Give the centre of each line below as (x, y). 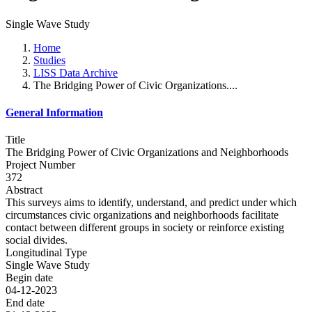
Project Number (40, 165)
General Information (54, 113)
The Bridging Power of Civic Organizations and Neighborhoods (147, 153)
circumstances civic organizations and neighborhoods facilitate (142, 215)
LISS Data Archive (76, 72)
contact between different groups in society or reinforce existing (145, 228)
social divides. (37, 240)
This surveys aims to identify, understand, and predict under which (151, 203)
